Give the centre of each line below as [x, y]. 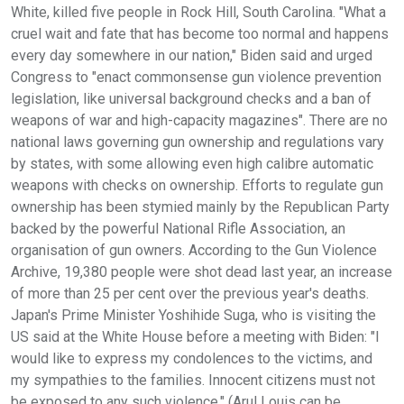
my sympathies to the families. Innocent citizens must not [193, 380]
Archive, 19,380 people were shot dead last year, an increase [202, 271]
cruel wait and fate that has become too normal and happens [200, 33]
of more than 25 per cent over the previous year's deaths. [190, 293]
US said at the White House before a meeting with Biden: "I [195, 336]
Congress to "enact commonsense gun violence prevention [196, 77]
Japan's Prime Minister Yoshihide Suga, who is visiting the [193, 315]
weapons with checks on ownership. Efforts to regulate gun [197, 185]
